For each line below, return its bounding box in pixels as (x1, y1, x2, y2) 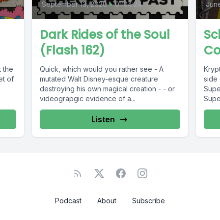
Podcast (55, 196, 82, 205)
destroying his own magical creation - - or (40, 84, 175, 93)
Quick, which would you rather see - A (40, 65, 164, 74)
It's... (203, 104, 218, 113)
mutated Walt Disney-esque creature (40, 75, 159, 83)
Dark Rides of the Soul (40, 27, 170, 43)
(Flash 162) (40, 42, 106, 59)
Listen (91, 114, 115, 125)
